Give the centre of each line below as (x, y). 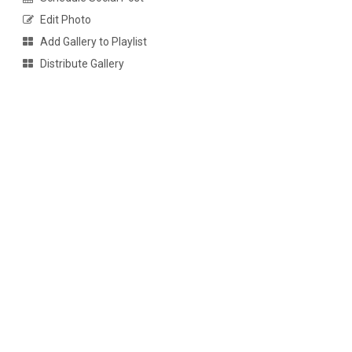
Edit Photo (65, 20)
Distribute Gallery (82, 64)
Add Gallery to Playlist (93, 42)
